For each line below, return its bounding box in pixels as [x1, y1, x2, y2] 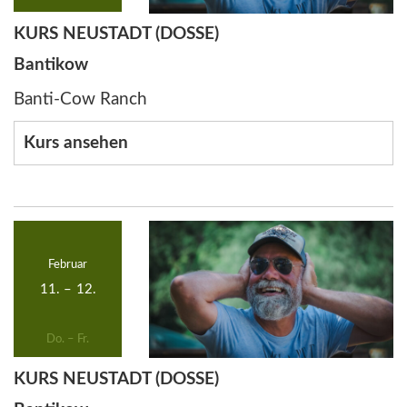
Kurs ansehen [24, 134, 128, 153]
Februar [48, 258, 88, 271]
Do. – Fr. [46, 333, 90, 345]
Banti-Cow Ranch [14, 90, 147, 108]
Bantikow [14, 56, 88, 74]
